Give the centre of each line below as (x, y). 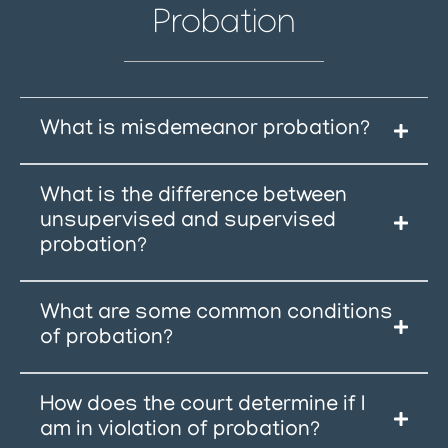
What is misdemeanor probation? (205, 130)
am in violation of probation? (180, 431)
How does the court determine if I (202, 406)
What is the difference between (193, 197)
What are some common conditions (216, 314)
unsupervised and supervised (188, 222)
